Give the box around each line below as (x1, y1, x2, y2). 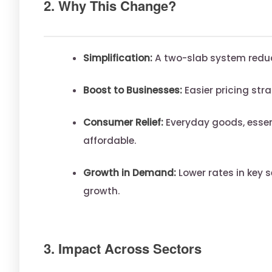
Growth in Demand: (83, 166, 176, 180)
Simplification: (83, 51, 152, 64)
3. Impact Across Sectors (44, 239, 202, 259)
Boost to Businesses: (83, 83, 182, 97)
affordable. (83, 134, 137, 147)
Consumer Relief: (83, 115, 163, 129)
